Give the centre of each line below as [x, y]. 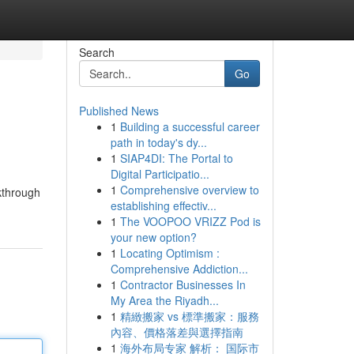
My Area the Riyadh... [164, 300]
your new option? [153, 237]
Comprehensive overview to [189, 190]
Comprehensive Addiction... [179, 269]
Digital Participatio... [160, 174]
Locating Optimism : [169, 253]
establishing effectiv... [163, 205]
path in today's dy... [158, 142]
